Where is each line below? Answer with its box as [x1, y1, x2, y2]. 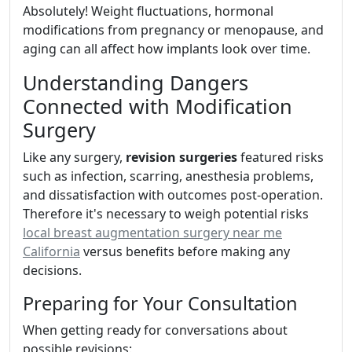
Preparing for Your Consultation [23, 291, 298, 317]
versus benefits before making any [80, 243, 290, 261]
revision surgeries [126, 148, 237, 167]
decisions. [23, 262, 82, 280]
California [23, 243, 80, 261]
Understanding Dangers [23, 69, 248, 97]
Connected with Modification [23, 93, 292, 120]
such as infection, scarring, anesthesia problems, [23, 167, 313, 185]
